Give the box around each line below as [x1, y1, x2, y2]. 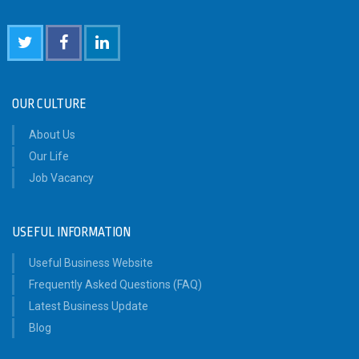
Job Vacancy [29, 171, 94, 185]
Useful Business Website [29, 256, 153, 270]
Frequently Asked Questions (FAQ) [29, 278, 202, 292]
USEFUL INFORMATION [12, 225, 131, 240]
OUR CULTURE [12, 97, 87, 112]
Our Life [29, 150, 69, 163]
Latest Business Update [29, 300, 148, 313]
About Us [29, 128, 75, 142]
